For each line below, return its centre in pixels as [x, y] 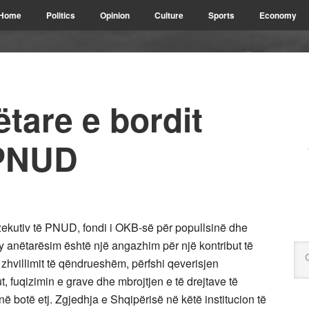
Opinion [115, 15]
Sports [221, 15]
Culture [169, 15]
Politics [61, 15]
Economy [278, 15]
